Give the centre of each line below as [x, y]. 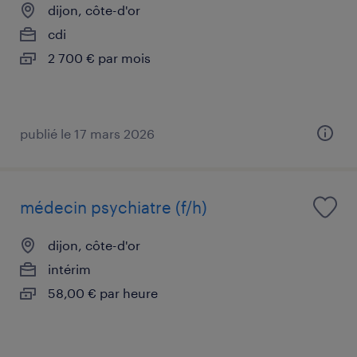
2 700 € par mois [99, 57]
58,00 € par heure [103, 292]
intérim [69, 269]
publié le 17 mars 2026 [87, 133]
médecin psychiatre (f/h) [114, 207]
